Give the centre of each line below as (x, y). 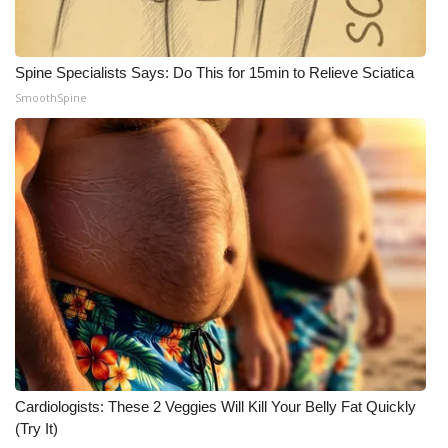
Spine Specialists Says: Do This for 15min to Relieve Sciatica (214, 72)
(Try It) (36, 428)
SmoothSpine (51, 97)
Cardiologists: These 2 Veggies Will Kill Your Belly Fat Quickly (215, 406)
